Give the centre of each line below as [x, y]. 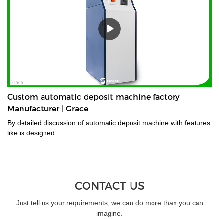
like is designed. [32, 133]
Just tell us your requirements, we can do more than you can [109, 203]
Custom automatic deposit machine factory [94, 97]
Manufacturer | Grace [48, 109]
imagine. [109, 213]
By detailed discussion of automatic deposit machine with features [46, 122]
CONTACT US [109, 186]
